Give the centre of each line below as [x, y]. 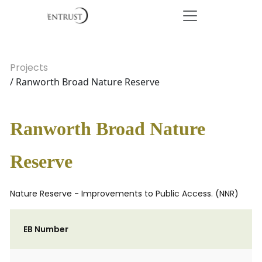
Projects [29, 68]
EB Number [46, 229]
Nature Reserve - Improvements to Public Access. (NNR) [124, 194]
